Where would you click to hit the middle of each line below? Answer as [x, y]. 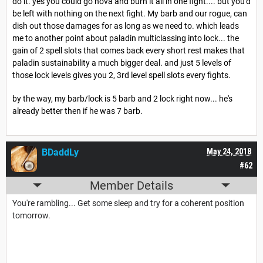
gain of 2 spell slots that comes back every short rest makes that [129, 50]
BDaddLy [60, 152]
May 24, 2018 [229, 151]
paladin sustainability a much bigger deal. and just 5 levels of [122, 63]
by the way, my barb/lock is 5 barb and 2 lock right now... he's [122, 99]
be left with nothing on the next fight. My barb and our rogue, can [130, 13]
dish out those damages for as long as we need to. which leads [126, 26]
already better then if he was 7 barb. [77, 111]
